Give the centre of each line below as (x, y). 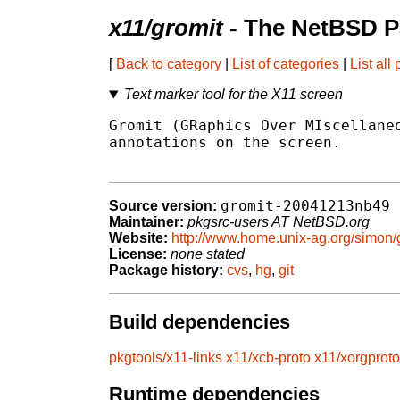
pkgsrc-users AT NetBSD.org (279, 222)
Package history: (166, 271)
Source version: (163, 206)
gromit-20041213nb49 (305, 206)
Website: (138, 238)
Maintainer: (146, 222)
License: (138, 254)
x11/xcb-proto (268, 358)
